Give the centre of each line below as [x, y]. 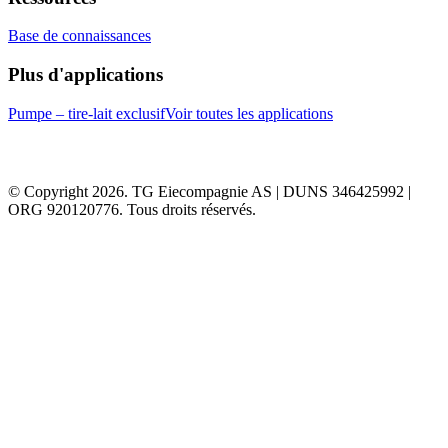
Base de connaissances [79, 36]
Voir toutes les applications [249, 113]
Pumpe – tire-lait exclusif [86, 113]
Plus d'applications [85, 75]
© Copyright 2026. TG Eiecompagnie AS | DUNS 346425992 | [209, 191]
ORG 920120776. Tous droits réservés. [132, 209]
